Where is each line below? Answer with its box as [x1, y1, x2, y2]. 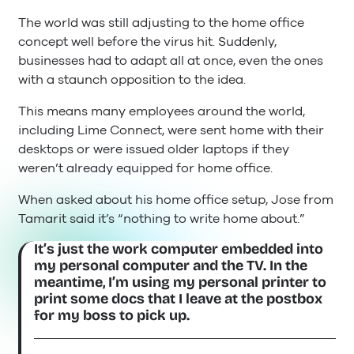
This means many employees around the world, [18, 102, 305, 120]
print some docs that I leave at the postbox [34, 290, 323, 308]
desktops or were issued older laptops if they [18, 140, 289, 158]
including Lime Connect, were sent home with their [18, 121, 324, 139]
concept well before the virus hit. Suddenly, [18, 32, 277, 51]
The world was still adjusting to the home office [18, 13, 304, 32]
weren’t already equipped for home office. [18, 159, 273, 177]
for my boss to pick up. [34, 307, 190, 325]
